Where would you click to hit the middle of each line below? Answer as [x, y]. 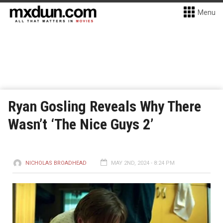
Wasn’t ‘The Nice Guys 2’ [81, 124]
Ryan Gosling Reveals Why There [105, 106]
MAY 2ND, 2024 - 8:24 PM [143, 163]
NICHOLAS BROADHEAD [56, 163]
